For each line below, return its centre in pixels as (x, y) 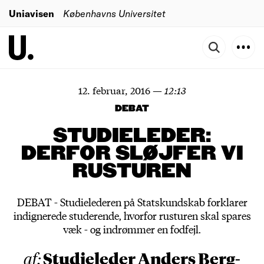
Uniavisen (32, 13)
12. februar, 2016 (114, 90)
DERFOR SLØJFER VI (132, 154)
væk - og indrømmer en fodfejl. (132, 229)
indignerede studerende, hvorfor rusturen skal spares (132, 215)
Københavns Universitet (114, 13)
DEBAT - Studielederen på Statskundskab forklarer (132, 202)
